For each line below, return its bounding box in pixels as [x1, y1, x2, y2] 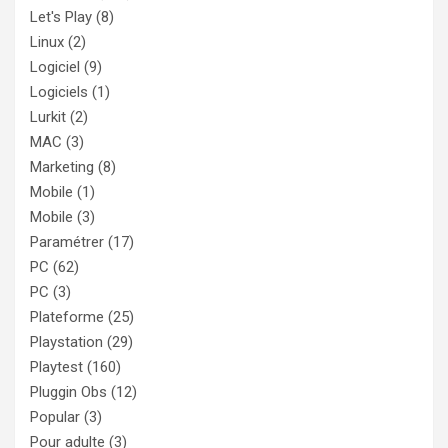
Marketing [30, 158, 94, 177]
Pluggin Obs [30, 383, 107, 402]
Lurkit [30, 108, 66, 127]
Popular [30, 408, 80, 427]
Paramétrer [30, 233, 104, 252]
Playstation [30, 333, 103, 352]
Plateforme [30, 308, 104, 327]
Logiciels [30, 83, 88, 102]
